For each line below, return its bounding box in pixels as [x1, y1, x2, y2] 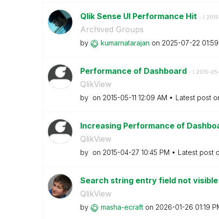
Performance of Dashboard [80, 66, 189, 76]
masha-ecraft [100, 203, 143, 211]
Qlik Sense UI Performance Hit [80, 11, 199, 21]
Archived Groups [80, 24, 144, 34]
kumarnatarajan [100, 39, 150, 47]
